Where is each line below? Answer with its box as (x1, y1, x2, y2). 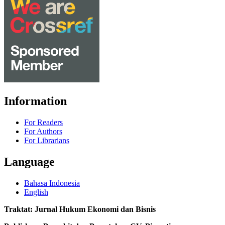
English (24, 187, 48, 196)
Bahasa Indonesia (24, 178, 80, 187)
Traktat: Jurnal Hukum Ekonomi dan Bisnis (4, 204, 156, 213)
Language (4, 155, 55, 168)
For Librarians (24, 136, 69, 145)
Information (4, 94, 67, 108)
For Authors (24, 127, 62, 136)
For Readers (24, 118, 63, 127)
